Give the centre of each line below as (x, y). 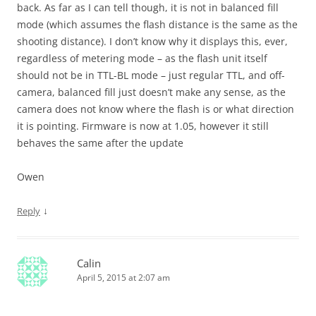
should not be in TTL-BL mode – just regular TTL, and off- (151, 75)
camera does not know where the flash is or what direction (156, 109)
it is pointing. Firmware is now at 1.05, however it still (143, 126)
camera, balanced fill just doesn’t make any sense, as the (151, 92)
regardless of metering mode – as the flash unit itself (142, 58)
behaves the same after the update (100, 143)
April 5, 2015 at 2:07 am (123, 278)
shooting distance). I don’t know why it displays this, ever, (152, 41)
